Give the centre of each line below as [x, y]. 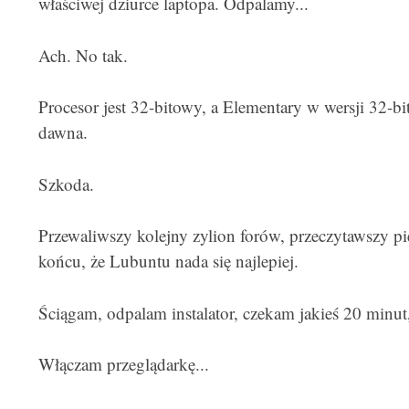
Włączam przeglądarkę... [123, 364]
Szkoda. [66, 184]
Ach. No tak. [83, 55]
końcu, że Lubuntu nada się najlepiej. [168, 261]
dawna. [63, 132]
